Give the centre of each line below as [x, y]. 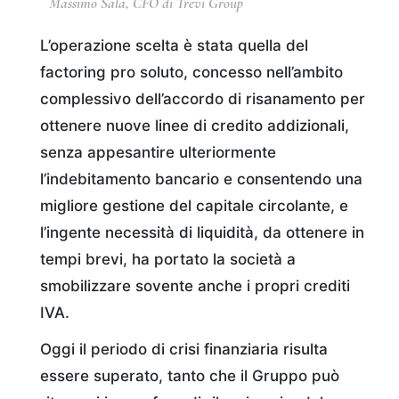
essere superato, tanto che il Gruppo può [190, 375]
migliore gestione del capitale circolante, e [194, 205]
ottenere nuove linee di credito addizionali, [195, 125]
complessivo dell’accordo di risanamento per [203, 98]
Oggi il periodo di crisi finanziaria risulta [184, 349]
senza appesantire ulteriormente [158, 152]
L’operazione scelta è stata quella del [174, 45]
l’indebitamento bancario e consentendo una [201, 179]
